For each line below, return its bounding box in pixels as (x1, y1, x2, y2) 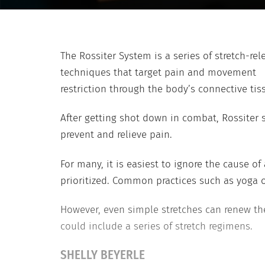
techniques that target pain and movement (60, 66, 256, 79)
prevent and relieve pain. (60, 128, 172, 141)
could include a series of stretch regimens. (60, 219, 253, 232)
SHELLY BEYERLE (60, 247, 145, 263)
